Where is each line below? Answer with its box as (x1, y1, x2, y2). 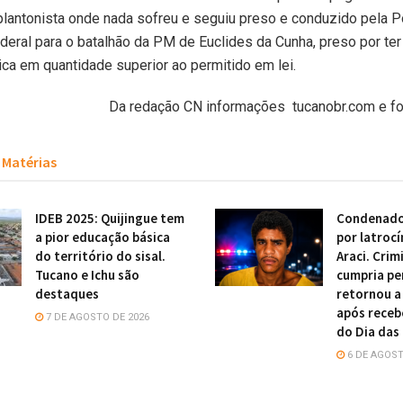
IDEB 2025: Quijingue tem (35, 210, 184, 228)
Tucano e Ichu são (35, 266, 139, 284)
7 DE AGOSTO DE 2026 (43, 311, 149, 324)
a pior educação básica (35, 228, 170, 246)
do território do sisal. (35, 247, 166, 265)
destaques (35, 285, 99, 303)
